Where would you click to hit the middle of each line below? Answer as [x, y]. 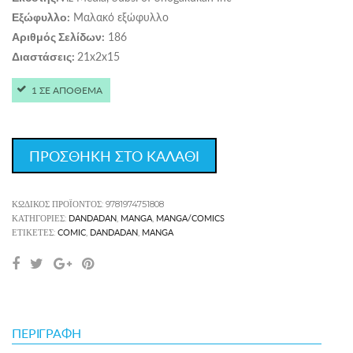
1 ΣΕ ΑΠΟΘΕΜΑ [67, 90]
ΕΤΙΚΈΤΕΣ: [35, 232]
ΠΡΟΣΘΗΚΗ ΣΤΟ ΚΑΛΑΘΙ [114, 156]
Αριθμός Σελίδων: [58, 37]
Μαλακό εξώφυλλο [119, 17]
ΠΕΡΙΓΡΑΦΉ [46, 333]
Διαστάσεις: [45, 56]
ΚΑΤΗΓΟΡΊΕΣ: [40, 218]
